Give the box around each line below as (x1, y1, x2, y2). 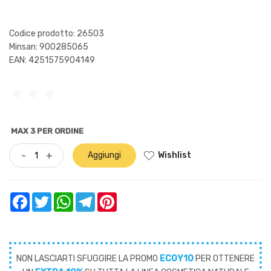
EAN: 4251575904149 (9, 54, 95, 65)
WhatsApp (73, 192, 108, 201)
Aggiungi (88, 149, 121, 160)
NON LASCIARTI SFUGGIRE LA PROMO (16, 253, 160, 264)
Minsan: (9, 41, 39, 52)
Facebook (30, 192, 63, 201)
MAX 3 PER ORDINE (11, 126, 83, 135)
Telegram (95, 192, 128, 201)
